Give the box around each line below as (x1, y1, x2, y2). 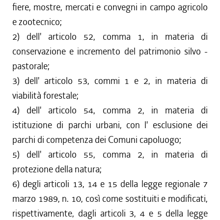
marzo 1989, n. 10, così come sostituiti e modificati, (12, 192, 208, 205)
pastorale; (12, 60, 50, 72)
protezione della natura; (12, 163, 102, 175)
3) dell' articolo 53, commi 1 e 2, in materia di (12, 75, 208, 87)
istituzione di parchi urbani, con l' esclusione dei (12, 119, 208, 131)
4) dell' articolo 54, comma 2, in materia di (12, 104, 208, 116)
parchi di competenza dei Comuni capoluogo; (12, 134, 181, 146)
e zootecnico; (12, 16, 62, 28)
